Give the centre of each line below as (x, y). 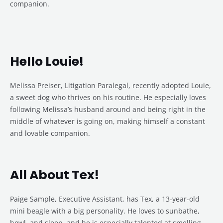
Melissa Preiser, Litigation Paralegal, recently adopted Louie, (111, 86)
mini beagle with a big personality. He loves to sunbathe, (105, 211)
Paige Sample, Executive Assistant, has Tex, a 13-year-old (105, 199)
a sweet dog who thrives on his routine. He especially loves (108, 98)
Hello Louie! (47, 62)
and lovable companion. (50, 133)
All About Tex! (55, 175)
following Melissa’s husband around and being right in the (108, 110)
